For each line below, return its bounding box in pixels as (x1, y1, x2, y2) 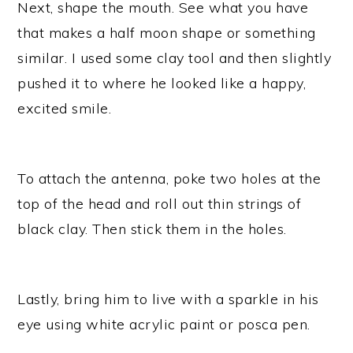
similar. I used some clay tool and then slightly (17, 49, 332, 68)
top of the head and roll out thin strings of (17, 195, 302, 214)
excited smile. (17, 99, 112, 118)
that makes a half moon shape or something (17, 24, 316, 43)
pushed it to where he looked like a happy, (17, 74, 307, 93)
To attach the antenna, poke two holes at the (17, 169, 321, 188)
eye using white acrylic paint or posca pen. (17, 315, 310, 334)
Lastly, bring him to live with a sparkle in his (17, 290, 319, 309)
